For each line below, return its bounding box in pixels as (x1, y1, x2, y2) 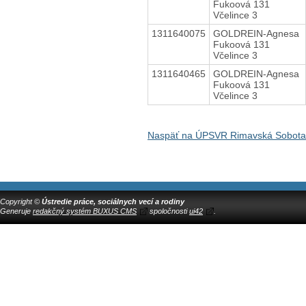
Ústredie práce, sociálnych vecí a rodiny (42, 197, 184, 206)
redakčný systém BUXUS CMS (33, 206, 137, 215)
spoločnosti (148, 206, 189, 215)
